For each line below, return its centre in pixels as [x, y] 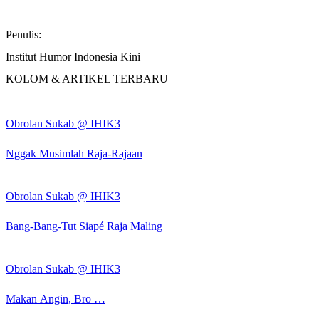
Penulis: [23, 34]
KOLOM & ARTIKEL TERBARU [87, 79]
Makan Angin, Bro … [56, 298]
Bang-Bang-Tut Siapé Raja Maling [84, 226]
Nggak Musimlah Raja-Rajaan [74, 153]
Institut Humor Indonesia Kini [73, 56]
